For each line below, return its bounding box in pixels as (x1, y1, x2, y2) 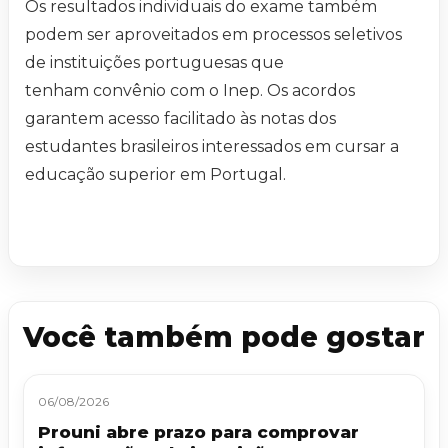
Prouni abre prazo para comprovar (38, 422, 359, 443)
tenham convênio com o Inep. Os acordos (25, 81, 355, 101)
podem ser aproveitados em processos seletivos (25, 25, 402, 45)
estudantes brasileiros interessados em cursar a (25, 137, 399, 157)
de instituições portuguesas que (25, 53, 284, 73)
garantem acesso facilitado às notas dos (25, 109, 336, 129)
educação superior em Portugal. (25, 165, 286, 185)
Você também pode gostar (23, 320, 425, 355)
